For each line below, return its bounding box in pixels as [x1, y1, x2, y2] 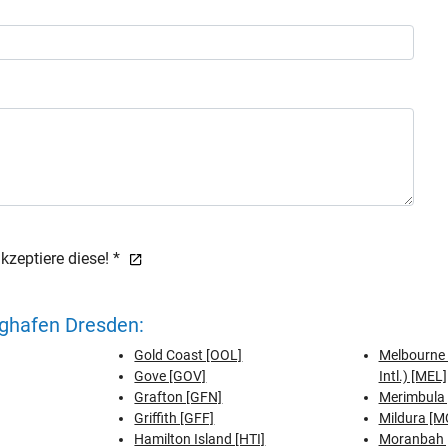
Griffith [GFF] [134, 410, 215, 426]
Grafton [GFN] [134, 389, 223, 405]
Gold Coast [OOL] [134, 347, 243, 363]
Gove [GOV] [134, 368, 207, 384]
